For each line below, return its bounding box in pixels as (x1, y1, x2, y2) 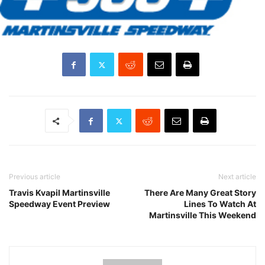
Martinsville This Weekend (149, 210, 256, 221)
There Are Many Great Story (144, 188, 256, 198)
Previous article (9, 172, 60, 182)
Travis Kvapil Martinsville (9, 188, 110, 198)
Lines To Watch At (184, 199, 256, 209)
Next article (218, 172, 256, 182)
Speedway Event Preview (9, 199, 110, 209)
